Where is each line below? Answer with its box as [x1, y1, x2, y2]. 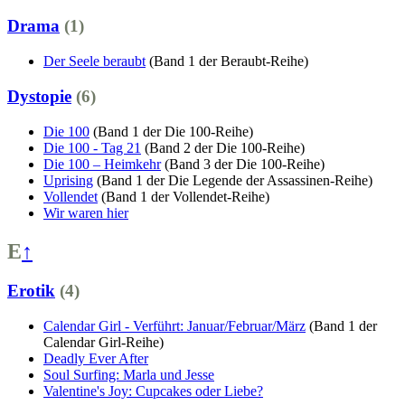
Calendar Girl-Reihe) [43, 334, 164, 351]
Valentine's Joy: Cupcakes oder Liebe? [43, 383, 263, 400]
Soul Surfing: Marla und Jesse [43, 367, 214, 383]
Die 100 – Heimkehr [43, 155, 161, 172]
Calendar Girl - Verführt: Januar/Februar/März [43, 318, 306, 334]
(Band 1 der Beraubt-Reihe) [149, 53, 308, 70]
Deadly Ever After [43, 351, 148, 367]
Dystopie [7, 86, 71, 106]
